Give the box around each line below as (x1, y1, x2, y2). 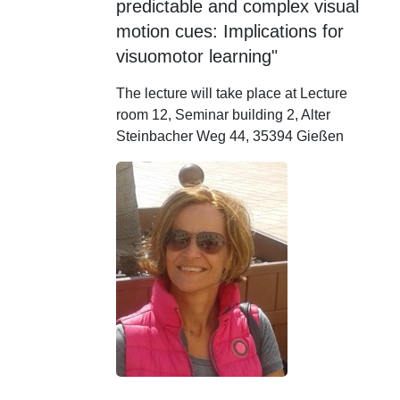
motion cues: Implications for (115, 21, 344, 41)
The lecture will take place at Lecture (115, 86, 347, 101)
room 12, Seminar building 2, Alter (115, 107, 330, 122)
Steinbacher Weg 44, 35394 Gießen (115, 129, 344, 144)
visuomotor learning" (115, 46, 278, 66)
